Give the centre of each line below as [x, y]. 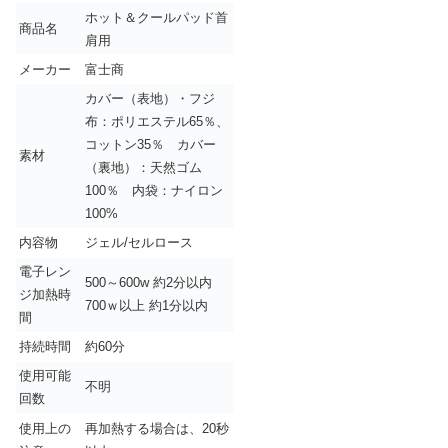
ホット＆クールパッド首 [156, 18]
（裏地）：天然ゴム [143, 168]
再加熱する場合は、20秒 [157, 429]
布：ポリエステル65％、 [157, 122]
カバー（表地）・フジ [150, 99]
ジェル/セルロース [139, 243]
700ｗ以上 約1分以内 [146, 306]
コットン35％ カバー [150, 145]
